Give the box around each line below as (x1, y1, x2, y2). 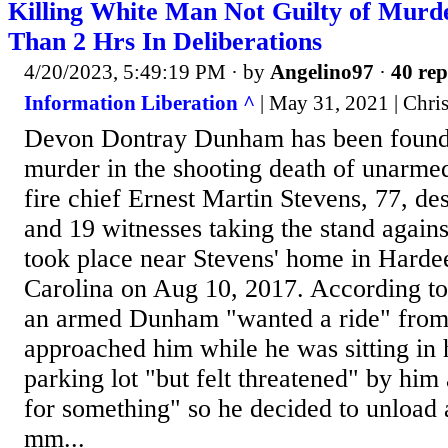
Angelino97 (270, 59, 374, 84)
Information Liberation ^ (24, 91, 255, 116)
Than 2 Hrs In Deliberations (8, 26, 322, 56)
